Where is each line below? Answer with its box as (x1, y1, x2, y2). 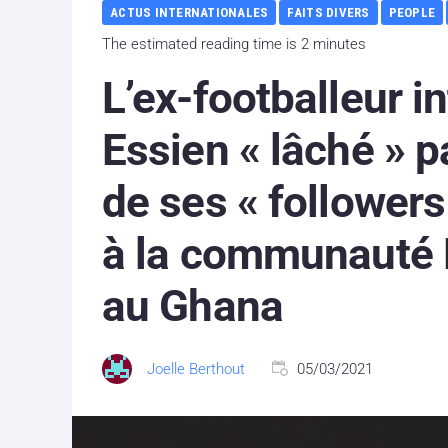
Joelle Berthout (147, 359, 245, 378)
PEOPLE (388, 4, 436, 20)
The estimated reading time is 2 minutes (102, 34, 366, 53)
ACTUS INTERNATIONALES (110, 4, 269, 20)
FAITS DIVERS (287, 4, 370, 20)
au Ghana (102, 279, 283, 332)
